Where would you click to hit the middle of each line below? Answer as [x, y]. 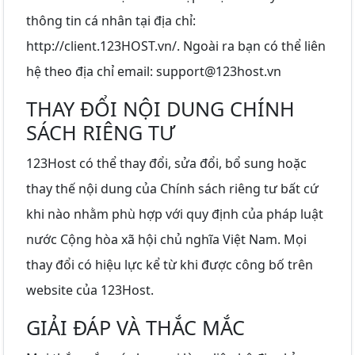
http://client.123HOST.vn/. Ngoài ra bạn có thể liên [176, 46]
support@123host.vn [219, 71]
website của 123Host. [90, 290]
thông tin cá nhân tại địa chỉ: [111, 20]
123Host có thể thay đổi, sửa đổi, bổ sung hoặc [166, 163]
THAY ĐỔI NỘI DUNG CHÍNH [160, 108]
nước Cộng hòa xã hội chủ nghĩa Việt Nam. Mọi [166, 239]
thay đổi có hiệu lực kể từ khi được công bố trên [170, 264]
